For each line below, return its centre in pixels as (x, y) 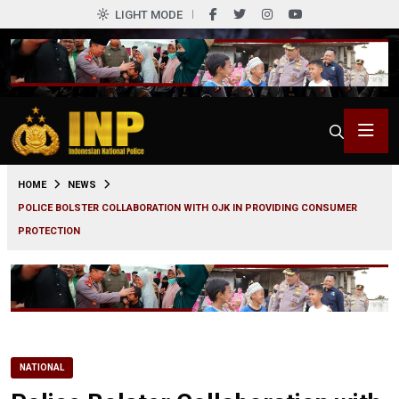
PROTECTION (49, 231)
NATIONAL (42, 367)
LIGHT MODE (148, 15)
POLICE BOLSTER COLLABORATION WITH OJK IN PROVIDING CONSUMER (187, 208)
